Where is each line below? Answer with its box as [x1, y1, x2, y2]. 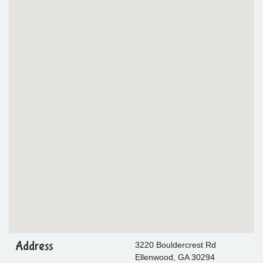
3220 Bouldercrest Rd [134, 240, 216, 249]
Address [15, 238, 53, 254]
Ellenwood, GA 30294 [134, 252, 215, 262]
